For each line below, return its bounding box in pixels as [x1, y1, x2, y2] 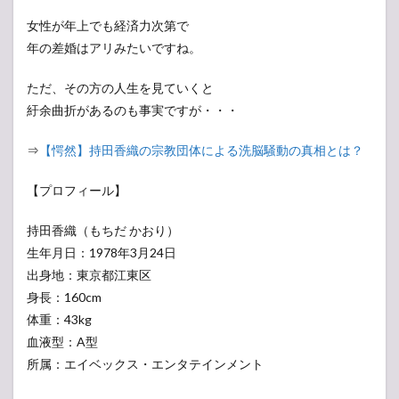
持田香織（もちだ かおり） [27, 223, 179, 239]
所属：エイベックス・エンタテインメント [27, 356, 264, 372]
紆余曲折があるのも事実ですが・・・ [27, 102, 239, 118]
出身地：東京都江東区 [27, 267, 151, 283]
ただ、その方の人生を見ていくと [27, 80, 214, 96]
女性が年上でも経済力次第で [27, 18, 189, 34]
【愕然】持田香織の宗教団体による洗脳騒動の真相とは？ [39, 142, 363, 159]
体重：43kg [27, 312, 92, 328]
